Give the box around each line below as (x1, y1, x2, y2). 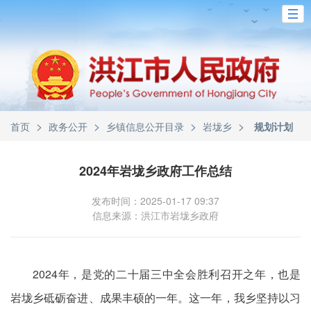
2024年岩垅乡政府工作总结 (79, 162, 232, 180)
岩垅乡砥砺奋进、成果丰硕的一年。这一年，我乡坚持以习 (10, 289, 301, 305)
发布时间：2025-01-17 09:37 (92, 194, 219, 208)
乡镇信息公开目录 (106, 119, 184, 133)
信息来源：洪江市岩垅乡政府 (92, 208, 219, 222)
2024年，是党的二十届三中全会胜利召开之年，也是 (33, 266, 301, 282)
